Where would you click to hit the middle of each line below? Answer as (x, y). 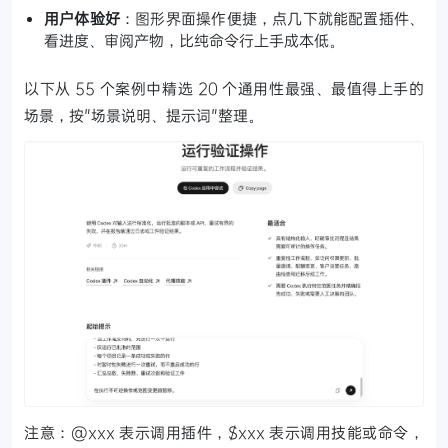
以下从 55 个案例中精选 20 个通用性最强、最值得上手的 (224, 88)
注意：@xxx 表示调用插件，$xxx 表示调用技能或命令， (224, 432)
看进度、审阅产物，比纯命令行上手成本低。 (194, 40)
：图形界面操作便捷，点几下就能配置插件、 (272, 18)
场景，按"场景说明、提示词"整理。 (143, 115)
